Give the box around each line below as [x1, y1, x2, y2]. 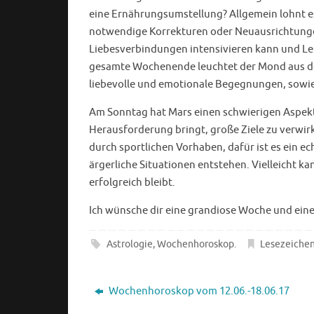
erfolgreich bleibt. [89, 175, 175, 189]
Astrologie [107, 238, 153, 250]
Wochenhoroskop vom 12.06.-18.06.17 [107, 284, 290, 298]
